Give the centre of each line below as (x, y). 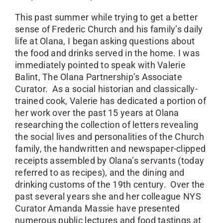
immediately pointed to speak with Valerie (100, 65)
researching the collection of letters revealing (107, 125)
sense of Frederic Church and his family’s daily (109, 29)
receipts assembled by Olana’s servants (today (110, 161)
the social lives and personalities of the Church (109, 137)
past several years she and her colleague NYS (108, 197)
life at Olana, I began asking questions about (105, 41)
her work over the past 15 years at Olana (97, 113)
